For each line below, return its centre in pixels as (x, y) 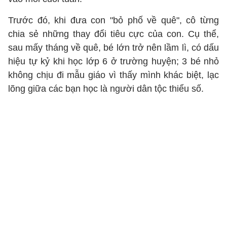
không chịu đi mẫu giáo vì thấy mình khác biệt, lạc (113, 75)
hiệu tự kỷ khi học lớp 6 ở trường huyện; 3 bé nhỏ (113, 61)
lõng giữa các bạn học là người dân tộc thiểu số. (106, 89)
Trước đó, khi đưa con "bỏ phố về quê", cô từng (113, 20)
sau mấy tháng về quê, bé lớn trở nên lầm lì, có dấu (113, 48)
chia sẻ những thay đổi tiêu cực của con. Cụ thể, (113, 34)
